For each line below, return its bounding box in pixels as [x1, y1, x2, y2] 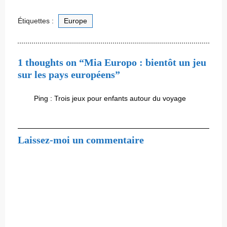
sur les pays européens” [18, 68, 120, 80]
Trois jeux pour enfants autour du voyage [54, 94, 186, 102]
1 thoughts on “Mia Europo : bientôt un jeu [18, 56, 206, 68]
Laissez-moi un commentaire [18, 134, 144, 145]
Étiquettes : [18, 16, 56, 25]
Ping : [34, 94, 54, 102]
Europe [64, 16, 87, 25]
